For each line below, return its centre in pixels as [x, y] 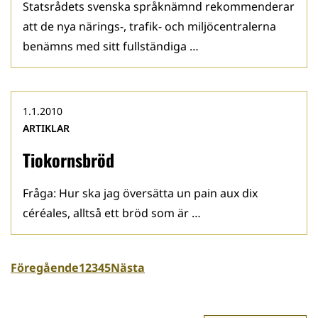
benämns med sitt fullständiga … [111, 46]
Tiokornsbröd [68, 160]
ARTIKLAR [46, 128]
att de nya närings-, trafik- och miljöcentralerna [149, 26]
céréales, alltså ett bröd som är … [112, 213]
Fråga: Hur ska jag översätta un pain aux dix [140, 193]
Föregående [45, 268]
